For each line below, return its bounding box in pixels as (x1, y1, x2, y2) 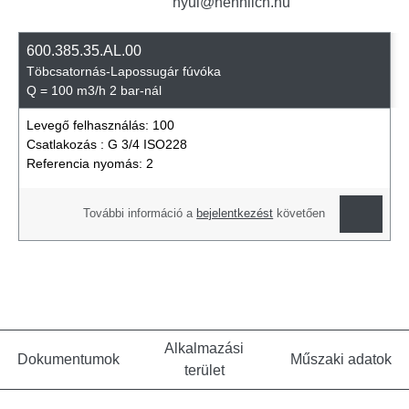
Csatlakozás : (26, 136, 108, 152)
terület (184, 362, 225, 378)
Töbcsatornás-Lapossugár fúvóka (26, 63, 221, 79)
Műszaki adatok (289, 351, 392, 367)
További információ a (83, 207, 197, 221)
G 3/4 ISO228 (108, 136, 187, 152)
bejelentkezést (196, 207, 274, 221)
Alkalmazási (164, 340, 245, 356)
